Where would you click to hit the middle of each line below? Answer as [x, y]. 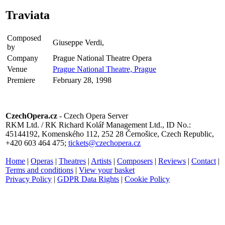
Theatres [72, 161]
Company [23, 58]
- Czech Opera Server [93, 116]
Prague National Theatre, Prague [104, 69]
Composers [135, 161]
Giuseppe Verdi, [78, 42]
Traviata [28, 15]
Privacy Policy [29, 179]
